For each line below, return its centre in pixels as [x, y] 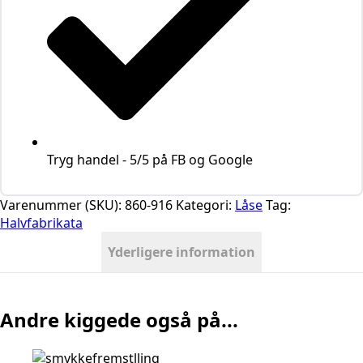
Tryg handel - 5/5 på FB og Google [150, 160]
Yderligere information [181, 252]
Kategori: [205, 205]
